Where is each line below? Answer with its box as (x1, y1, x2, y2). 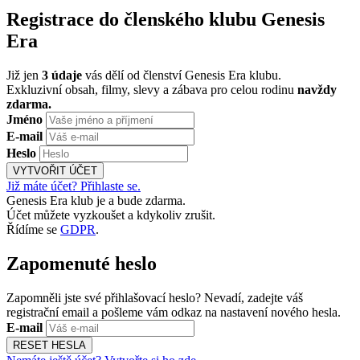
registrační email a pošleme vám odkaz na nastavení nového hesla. (6, 305, 341, 319)
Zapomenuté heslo (6, 252, 157, 274)
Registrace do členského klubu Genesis (6, 8, 325, 30)
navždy (297, 82, 337, 96)
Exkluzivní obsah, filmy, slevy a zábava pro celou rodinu (6, 82, 297, 96)
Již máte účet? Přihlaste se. (6, 178, 141, 193)
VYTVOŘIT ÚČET (13, 164, 97, 177)
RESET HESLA (13, 338, 86, 351)
